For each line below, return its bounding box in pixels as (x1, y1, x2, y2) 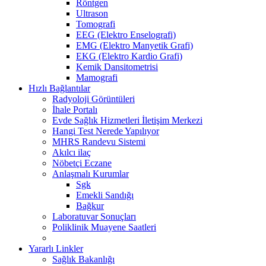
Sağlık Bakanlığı (52, 254, 115, 264)
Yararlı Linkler (28, 243, 83, 254)
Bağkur (76, 200, 104, 211)
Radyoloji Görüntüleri (52, 93, 135, 104)
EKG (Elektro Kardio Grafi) (76, 50, 182, 61)
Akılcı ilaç (52, 147, 91, 157)
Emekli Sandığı (76, 189, 134, 200)
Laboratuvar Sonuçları (52, 211, 136, 221)
